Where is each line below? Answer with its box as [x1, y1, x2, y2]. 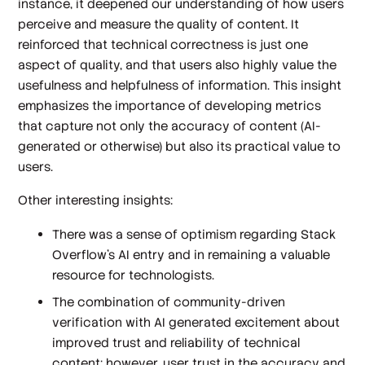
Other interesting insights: [18, 192, 174, 209]
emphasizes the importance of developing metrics [18, 97, 322, 113]
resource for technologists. [52, 266, 215, 283]
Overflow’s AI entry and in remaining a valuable [52, 246, 331, 262]
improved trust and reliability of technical [52, 335, 301, 351]
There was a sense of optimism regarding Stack [52, 226, 336, 242]
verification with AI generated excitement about [52, 314, 341, 331]
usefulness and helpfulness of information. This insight [18, 77, 342, 93]
